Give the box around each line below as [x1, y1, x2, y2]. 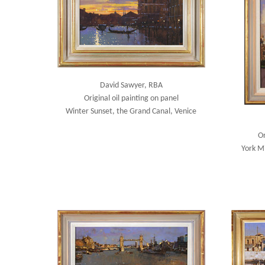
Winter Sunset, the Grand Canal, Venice [66, 107, 197, 116]
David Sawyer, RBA [99, 81, 163, 90]
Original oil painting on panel [83, 94, 179, 103]
